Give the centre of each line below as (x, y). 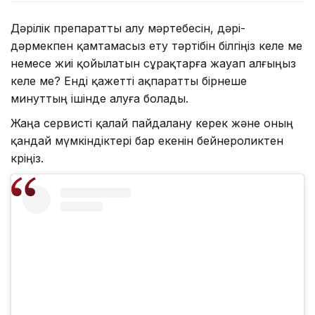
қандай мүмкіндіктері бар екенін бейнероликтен (147, 140)
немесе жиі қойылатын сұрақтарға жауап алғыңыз (153, 63)
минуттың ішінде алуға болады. (99, 98)
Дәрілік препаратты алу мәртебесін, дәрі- (128, 28)
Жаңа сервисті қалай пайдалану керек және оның (152, 123)
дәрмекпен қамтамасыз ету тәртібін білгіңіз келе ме (156, 45)
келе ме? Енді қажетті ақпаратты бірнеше (129, 81)
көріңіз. (27, 158)
